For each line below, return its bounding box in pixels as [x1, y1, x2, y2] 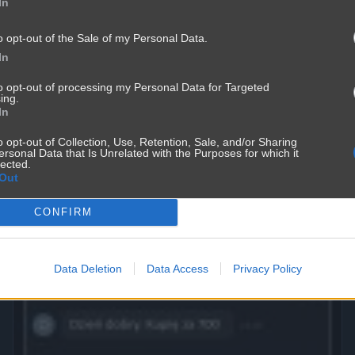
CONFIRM [33, 206, 93, 218]
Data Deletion [53, 261, 122, 275]
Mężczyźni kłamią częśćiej [23, 87, 155, 101]
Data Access [146, 261, 208, 275]
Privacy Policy [232, 261, 302, 275]
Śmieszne [290, 109, 332, 121]
